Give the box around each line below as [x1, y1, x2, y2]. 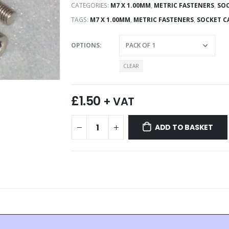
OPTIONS [71, 40, 100, 50]
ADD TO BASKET [154, 122, 214, 132]
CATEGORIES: [71, 1, 110, 10]
